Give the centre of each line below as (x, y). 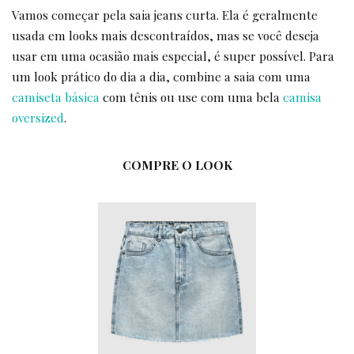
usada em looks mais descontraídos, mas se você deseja (166, 36)
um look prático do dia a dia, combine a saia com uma (161, 77)
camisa (302, 97)
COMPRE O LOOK (177, 165)
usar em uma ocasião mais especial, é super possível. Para (173, 56)
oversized (38, 118)
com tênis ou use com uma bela (191, 97)
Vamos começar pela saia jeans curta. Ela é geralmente (165, 15)
